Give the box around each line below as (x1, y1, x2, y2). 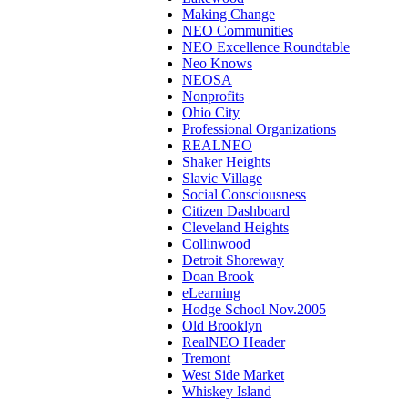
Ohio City (182, 104, 240, 120)
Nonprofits (182, 87, 244, 104)
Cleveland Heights (182, 219, 289, 235)
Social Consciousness (182, 186, 306, 202)
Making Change (182, 5, 275, 22)
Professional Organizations (182, 120, 336, 137)
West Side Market (182, 366, 284, 382)
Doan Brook (182, 268, 254, 284)
